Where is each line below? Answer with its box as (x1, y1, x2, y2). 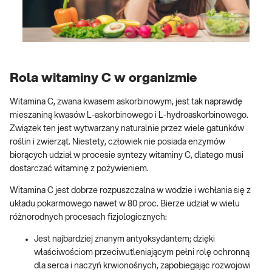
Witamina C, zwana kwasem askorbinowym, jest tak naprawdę (10, 98, 242, 107)
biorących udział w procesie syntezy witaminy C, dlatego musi (10, 151, 243, 160)
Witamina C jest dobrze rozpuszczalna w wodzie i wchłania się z (10, 186, 251, 195)
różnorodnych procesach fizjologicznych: (10, 213, 167, 222)
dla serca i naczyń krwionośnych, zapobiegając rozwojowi (34, 262, 251, 271)
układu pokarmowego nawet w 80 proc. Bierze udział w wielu (10, 200, 240, 209)
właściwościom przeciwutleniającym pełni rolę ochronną (34, 248, 250, 257)
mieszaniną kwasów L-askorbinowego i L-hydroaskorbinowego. (10, 111, 248, 120)
